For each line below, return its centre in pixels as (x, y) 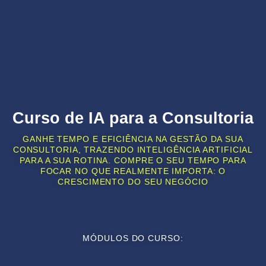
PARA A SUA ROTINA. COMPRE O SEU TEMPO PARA (133, 160)
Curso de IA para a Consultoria (133, 118)
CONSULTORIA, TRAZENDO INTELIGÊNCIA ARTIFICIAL (133, 149)
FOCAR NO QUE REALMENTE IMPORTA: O (133, 171)
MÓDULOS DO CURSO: (133, 238)
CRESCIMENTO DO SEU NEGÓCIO (133, 181)
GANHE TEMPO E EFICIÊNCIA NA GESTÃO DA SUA (133, 139)
